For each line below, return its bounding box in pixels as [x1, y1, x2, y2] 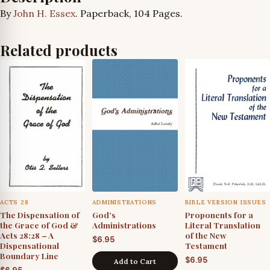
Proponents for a [184, 209, 253, 220]
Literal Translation [184, 219, 260, 230]
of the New [184, 229, 227, 240]
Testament [184, 239, 227, 251]
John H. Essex [13, 7, 75, 20]
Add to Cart [113, 256, 156, 266]
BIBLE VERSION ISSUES [184, 198, 266, 206]
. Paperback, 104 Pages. [75, 7, 183, 20]
